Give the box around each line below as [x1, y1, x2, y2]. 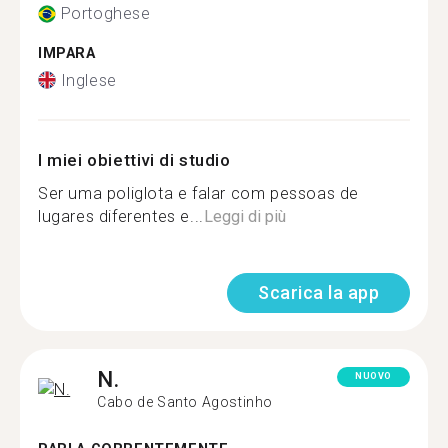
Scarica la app [258, 281, 379, 303]
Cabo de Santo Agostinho [97, 393, 274, 410]
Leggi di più [203, 206, 286, 226]
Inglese [60, 70, 117, 90]
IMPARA [38, 45, 96, 62]
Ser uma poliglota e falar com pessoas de [38, 183, 360, 203]
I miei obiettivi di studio [38, 149, 231, 170]
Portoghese [60, 4, 151, 23]
